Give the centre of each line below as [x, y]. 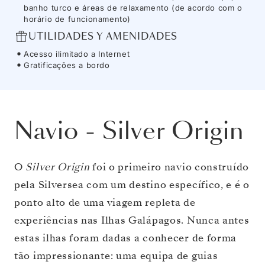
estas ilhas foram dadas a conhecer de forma [126, 238]
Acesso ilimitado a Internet [77, 54]
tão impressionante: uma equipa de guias [116, 256]
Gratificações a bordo [67, 65]
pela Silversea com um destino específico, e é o [132, 185]
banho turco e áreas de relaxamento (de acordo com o [133, 7]
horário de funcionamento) [77, 19]
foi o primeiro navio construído [169, 167]
